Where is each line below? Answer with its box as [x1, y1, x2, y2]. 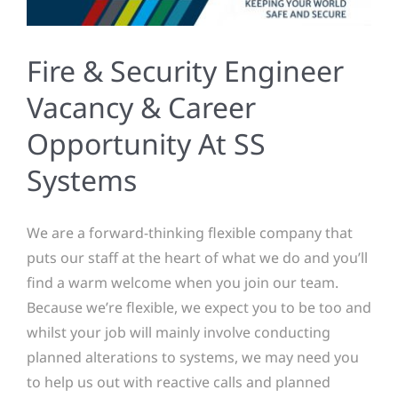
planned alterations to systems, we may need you [27, 346, 359, 367]
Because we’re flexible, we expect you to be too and [27, 297, 371, 317]
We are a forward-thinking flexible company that [27, 222, 353, 243]
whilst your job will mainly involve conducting [27, 322, 330, 342]
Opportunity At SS [27, 123, 266, 163]
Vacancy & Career [27, 87, 256, 126]
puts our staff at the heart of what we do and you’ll [27, 247, 368, 267]
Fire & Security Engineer [27, 51, 344, 90]
